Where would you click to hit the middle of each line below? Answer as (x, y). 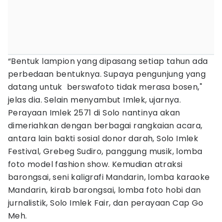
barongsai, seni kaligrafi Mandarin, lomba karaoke (109, 177)
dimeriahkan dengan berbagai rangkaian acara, (105, 126)
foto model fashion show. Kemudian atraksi (95, 164)
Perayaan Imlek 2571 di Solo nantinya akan (94, 113)
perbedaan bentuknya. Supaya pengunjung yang (107, 74)
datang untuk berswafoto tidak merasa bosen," (105, 87)
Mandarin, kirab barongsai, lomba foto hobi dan (105, 190)
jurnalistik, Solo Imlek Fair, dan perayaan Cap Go (106, 203)
